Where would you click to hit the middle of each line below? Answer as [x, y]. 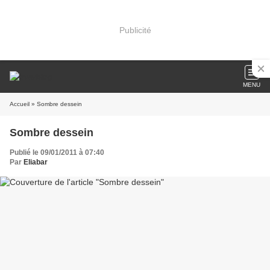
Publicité [135, 30]
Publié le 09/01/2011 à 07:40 [57, 152]
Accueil [20, 104]
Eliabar [36, 162]
